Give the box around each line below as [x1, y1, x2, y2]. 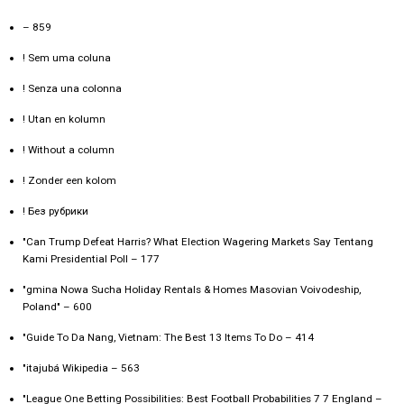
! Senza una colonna [23, 82, 122, 96]
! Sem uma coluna [23, 51, 111, 65]
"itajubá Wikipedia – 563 [23, 362, 140, 375]
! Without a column [23, 143, 115, 157]
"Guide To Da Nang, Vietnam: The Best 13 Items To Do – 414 [23, 331, 314, 344]
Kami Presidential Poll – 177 [23, 252, 160, 266]
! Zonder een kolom [23, 174, 116, 188]
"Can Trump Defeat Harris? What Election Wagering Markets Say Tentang [23, 235, 373, 249]
